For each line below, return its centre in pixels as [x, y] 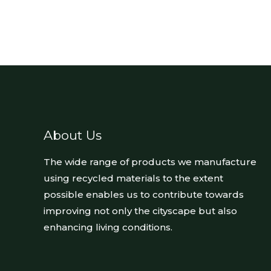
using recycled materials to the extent [133, 178]
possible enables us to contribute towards [144, 194]
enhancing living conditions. [108, 227]
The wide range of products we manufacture [150, 162]
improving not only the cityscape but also [140, 211]
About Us [73, 135]
